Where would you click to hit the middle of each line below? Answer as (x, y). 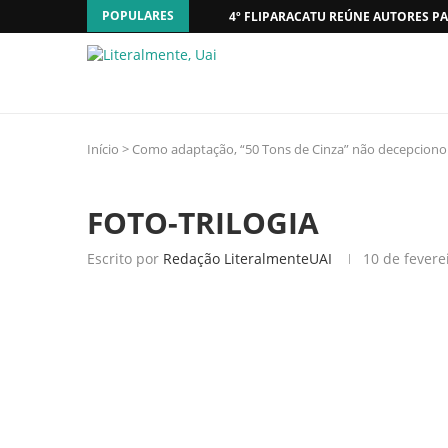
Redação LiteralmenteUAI (247, 258)
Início (103, 149)
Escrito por (125, 258)
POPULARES (138, 15)
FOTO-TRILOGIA (203, 222)
